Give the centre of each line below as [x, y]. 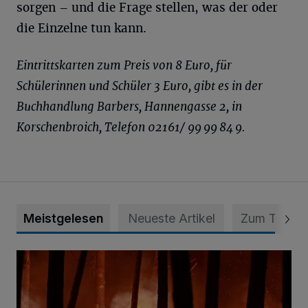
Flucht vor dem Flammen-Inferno [99, 258]
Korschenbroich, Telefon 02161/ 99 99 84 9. [131, 127]
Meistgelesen [63, 218]
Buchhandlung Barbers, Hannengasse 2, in [129, 107]
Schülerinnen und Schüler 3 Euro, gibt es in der [140, 86]
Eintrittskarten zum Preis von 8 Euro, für [124, 65]
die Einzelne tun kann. [81, 28]
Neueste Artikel [171, 218]
